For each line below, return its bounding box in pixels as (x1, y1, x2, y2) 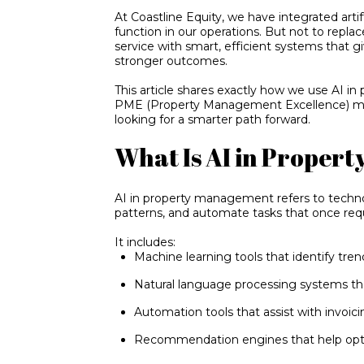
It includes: (115, 235, 176, 250)
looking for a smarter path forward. (115, 111, 311, 127)
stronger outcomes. (115, 53, 228, 68)
